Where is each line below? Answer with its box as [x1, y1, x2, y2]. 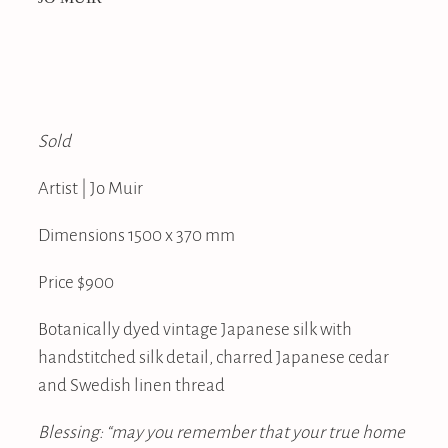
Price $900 [38, 269, 114, 294]
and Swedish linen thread [38, 372, 225, 397]
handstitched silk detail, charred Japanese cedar [38, 344, 389, 369]
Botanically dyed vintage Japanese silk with [38, 316, 352, 341]
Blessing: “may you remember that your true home [38, 419, 405, 444]
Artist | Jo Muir [38, 175, 146, 200]
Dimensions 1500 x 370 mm [38, 222, 235, 247]
